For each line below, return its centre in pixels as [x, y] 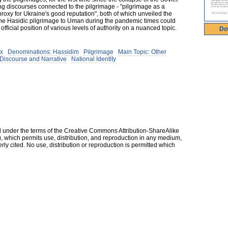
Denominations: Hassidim [43, 52]
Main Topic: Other [142, 52]
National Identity [94, 59]
